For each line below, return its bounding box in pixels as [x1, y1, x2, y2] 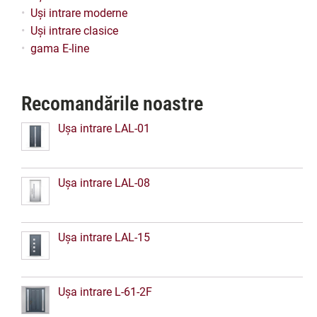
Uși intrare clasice [30, 23, 118, 38]
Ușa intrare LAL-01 [58, 121, 150, 135]
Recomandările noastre [21, 91, 203, 115]
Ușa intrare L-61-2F [58, 284, 152, 299]
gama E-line [30, 41, 89, 55]
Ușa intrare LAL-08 [58, 175, 150, 190]
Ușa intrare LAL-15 [58, 230, 150, 244]
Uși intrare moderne [30, 6, 127, 20]
